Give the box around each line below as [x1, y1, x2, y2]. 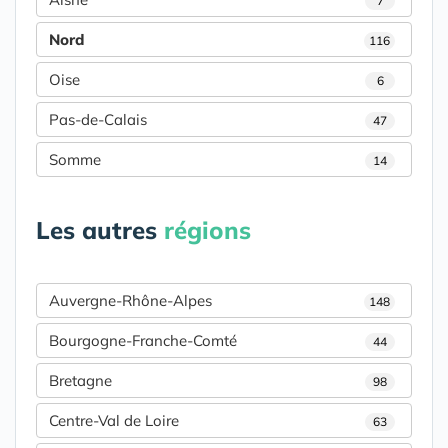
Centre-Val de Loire [49, 411, 179, 431]
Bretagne [49, 371, 112, 391]
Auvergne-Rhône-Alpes [49, 291, 212, 311]
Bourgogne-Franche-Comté [49, 331, 237, 351]
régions [164, 215, 251, 246]
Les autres [36, 215, 164, 246]
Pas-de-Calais [49, 110, 147, 130]
